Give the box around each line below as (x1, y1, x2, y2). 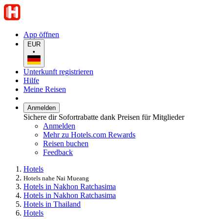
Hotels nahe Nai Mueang (23, 174, 89, 182)
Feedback (43, 148, 73, 156)
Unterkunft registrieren (23, 67, 93, 76)
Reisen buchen (43, 139, 88, 148)
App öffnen (23, 30, 59, 39)
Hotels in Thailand (23, 199, 81, 208)
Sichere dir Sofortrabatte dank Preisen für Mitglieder (23, 112, 184, 121)
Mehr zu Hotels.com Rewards (43, 130, 135, 139)
